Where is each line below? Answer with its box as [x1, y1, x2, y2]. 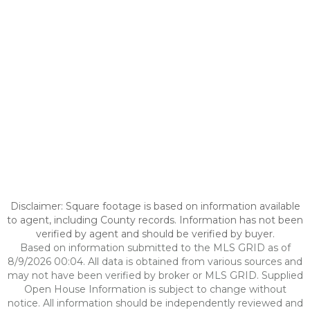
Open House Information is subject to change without [24, 283, 286, 295]
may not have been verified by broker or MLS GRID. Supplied [7, 269, 303, 282]
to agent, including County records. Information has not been [7, 214, 303, 226]
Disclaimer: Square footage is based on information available [10, 200, 300, 212]
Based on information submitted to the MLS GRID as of [19, 241, 291, 254]
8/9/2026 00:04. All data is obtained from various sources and [8, 255, 302, 268]
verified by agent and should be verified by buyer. [35, 228, 275, 240]
